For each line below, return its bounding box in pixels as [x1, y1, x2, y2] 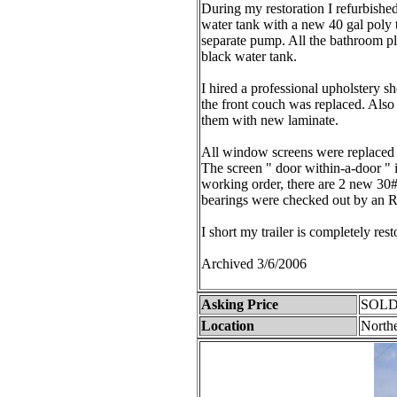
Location [201, 318, 254, 333]
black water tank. [201, 49, 297, 64]
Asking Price [201, 297, 278, 312]
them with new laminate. [201, 113, 339, 128]
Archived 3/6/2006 [201, 256, 307, 271]
